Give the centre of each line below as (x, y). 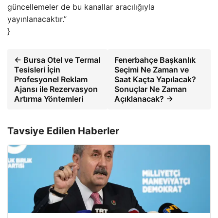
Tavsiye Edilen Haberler (63, 131)
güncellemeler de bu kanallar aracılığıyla (81, 7)
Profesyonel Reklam (51, 79)
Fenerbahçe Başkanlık (155, 60)
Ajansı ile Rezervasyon (56, 89)
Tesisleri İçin (37, 70)
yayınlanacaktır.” (37, 19)
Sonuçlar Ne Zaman (151, 89)
